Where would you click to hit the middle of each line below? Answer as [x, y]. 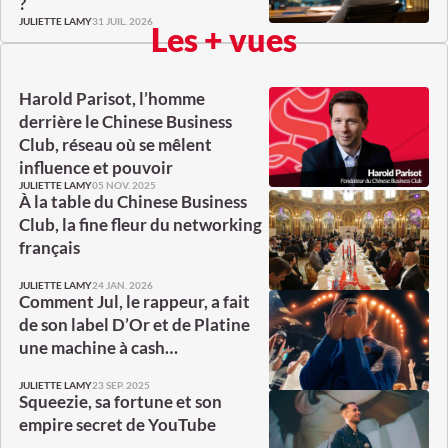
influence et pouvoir [96, 168]
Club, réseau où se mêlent [115, 145]
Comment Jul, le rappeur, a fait [134, 302]
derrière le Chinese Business [125, 122]
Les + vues [224, 40]
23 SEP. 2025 [121, 384]
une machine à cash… [98, 348]
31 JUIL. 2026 [122, 20]
